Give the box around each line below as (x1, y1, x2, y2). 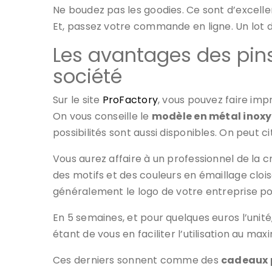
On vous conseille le (53, 109, 152, 123)
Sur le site (53, 92, 103, 107)
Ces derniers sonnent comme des (53, 253, 221, 267)
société (53, 62, 122, 90)
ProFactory (102, 92, 158, 107)
